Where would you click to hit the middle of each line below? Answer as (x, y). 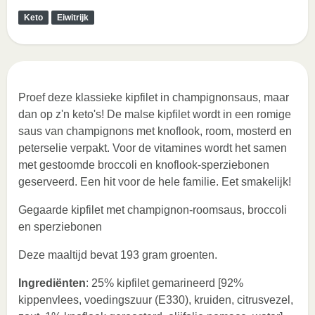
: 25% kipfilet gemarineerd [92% (165, 283)
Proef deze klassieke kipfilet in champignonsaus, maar (154, 97)
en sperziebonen (60, 227)
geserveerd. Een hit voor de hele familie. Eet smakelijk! (155, 182)
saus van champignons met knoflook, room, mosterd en (155, 131)
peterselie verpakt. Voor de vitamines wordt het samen (153, 148)
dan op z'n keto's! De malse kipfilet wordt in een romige (155, 114)
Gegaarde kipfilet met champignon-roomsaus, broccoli (153, 210)
